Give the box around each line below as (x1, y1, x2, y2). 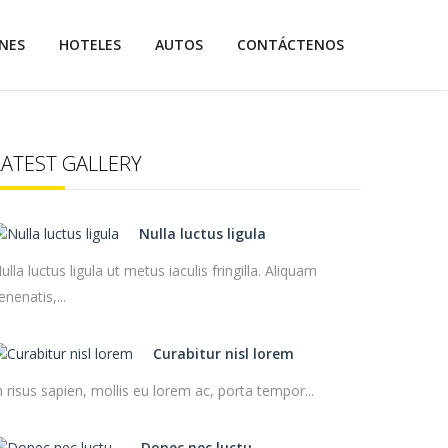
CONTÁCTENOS (236, 35, 344, 54)
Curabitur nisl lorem (153, 344, 294, 363)
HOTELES (58, 35, 121, 54)
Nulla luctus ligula (139, 224, 266, 243)
